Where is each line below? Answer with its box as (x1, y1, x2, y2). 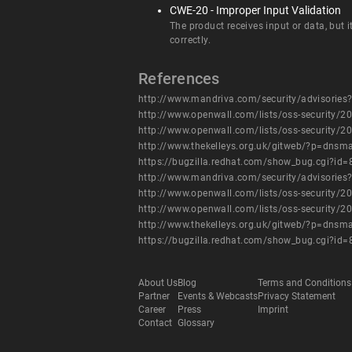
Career (138, 304, 166, 316)
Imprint (258, 304, 288, 316)
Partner (138, 291, 170, 302)
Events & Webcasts (178, 291, 258, 302)
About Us (138, 277, 178, 289)
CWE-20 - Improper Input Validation (170, 4, 341, 16)
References (138, 69, 220, 88)
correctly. (170, 35, 211, 46)
